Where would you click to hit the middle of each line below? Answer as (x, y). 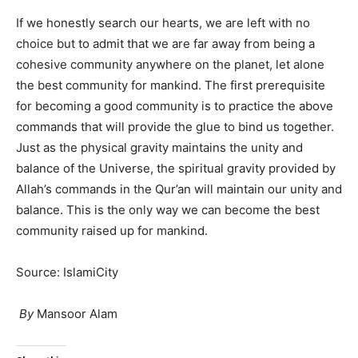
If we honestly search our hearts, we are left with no (163, 22)
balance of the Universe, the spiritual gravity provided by (176, 168)
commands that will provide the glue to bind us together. (175, 126)
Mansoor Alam (77, 313)
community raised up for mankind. (112, 230)
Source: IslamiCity (67, 272)
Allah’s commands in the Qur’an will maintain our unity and (179, 189)
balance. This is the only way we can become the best (168, 209)
